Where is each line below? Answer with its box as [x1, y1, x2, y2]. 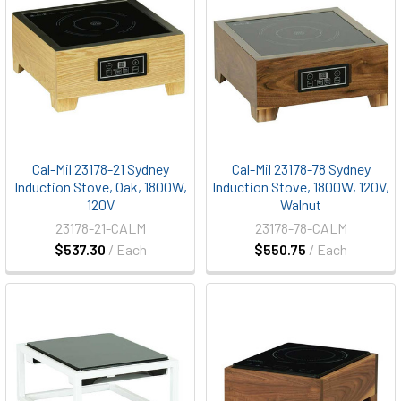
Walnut [280, 196, 321, 213]
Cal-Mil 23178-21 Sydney [31, 160, 169, 177]
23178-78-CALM [254, 219, 347, 236]
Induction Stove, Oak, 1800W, [13, 178, 187, 195]
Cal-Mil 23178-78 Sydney [231, 160, 371, 177]
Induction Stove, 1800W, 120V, [212, 178, 389, 195]
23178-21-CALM [55, 219, 146, 236]
